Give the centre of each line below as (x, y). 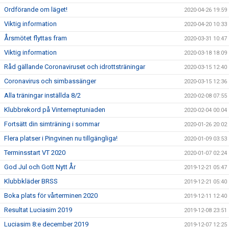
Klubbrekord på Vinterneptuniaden (55, 110)
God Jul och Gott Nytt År (40, 167)
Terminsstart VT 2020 (35, 153)
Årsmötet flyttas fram (36, 38)
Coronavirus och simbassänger (50, 81)
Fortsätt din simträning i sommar (52, 124)
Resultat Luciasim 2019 (38, 210)
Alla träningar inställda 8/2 (42, 95)
